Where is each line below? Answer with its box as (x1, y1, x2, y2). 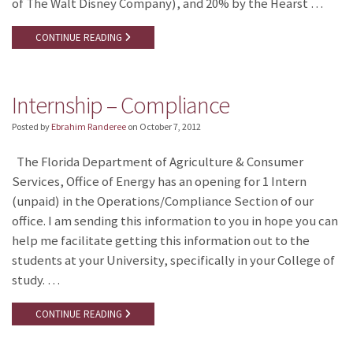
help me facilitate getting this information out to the (12, 232, 310, 249)
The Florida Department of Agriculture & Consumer (12, 153, 303, 170)
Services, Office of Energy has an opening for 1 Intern (12, 173, 307, 190)
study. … (12, 271, 60, 288)
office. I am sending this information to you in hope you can (12, 212, 338, 229)
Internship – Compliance (12, 89, 229, 120)
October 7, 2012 (139, 120, 201, 132)
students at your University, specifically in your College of (12, 251, 335, 269)
